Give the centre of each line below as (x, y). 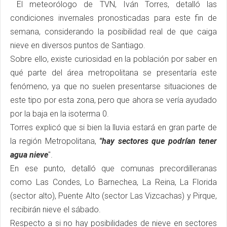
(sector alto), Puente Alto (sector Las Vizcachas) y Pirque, (113, 196)
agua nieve (29, 155)
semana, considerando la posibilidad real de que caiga (113, 31)
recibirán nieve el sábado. (55, 209)
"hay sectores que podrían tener (157, 141)
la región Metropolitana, (53, 141)
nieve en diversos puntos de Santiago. (78, 45)
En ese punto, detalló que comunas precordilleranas (113, 168)
